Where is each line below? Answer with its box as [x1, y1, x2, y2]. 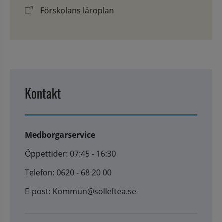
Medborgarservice [25, 129, 95, 141]
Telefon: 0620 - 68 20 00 [25, 167, 111, 178]
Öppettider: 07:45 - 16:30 [25, 148, 116, 160]
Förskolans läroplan [40, 5, 114, 16]
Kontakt [25, 83, 61, 103]
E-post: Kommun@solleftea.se [25, 186, 136, 197]
